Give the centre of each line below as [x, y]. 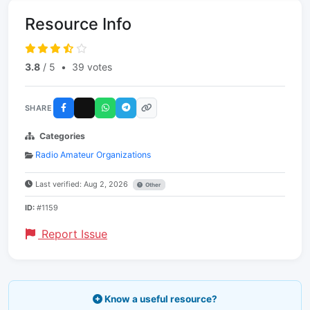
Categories [62, 136]
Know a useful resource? [160, 299]
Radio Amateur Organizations [93, 155]
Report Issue [73, 234]
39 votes [92, 67]
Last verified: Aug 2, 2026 [83, 184]
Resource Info [78, 24]
